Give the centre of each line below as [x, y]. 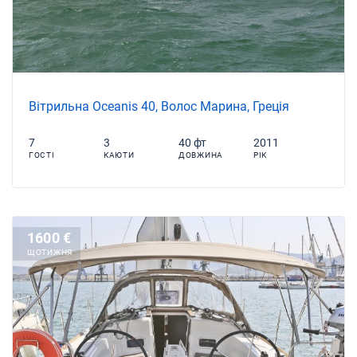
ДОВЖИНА [201, 155]
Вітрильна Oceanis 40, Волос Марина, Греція [159, 106]
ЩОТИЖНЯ [50, 252]
